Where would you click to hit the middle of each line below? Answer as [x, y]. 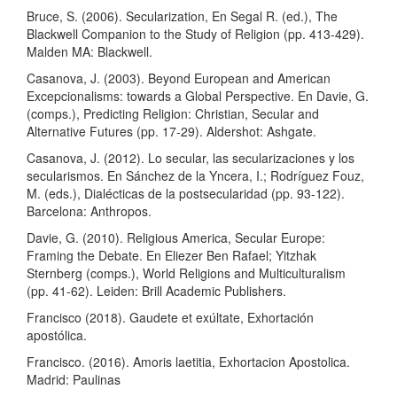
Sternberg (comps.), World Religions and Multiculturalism [186, 273]
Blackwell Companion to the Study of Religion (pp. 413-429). [195, 34]
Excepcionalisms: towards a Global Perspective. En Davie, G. [198, 96]
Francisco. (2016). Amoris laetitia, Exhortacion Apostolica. [188, 362]
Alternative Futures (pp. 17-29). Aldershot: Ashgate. [171, 132]
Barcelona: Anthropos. [89, 211]
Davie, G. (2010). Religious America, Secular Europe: [176, 238]
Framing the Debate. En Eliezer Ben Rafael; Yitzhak [171, 256]
